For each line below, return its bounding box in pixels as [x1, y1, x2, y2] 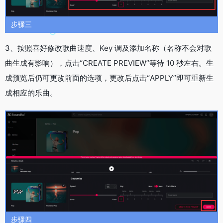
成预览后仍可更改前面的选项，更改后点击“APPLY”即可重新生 [5, 73, 214, 83]
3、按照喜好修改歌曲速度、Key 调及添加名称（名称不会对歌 [5, 43, 212, 53]
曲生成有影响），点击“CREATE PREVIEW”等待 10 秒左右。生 [5, 58, 214, 68]
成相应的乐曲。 [5, 88, 57, 98]
